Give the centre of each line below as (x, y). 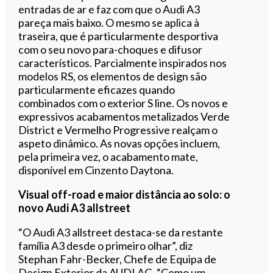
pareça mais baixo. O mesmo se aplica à (109, 22)
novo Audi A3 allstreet (75, 207)
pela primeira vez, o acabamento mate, (108, 156)
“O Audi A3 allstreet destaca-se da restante (121, 232)
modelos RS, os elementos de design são (113, 76)
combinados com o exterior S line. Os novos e (123, 103)
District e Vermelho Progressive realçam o (118, 129)
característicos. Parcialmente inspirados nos (123, 62)
